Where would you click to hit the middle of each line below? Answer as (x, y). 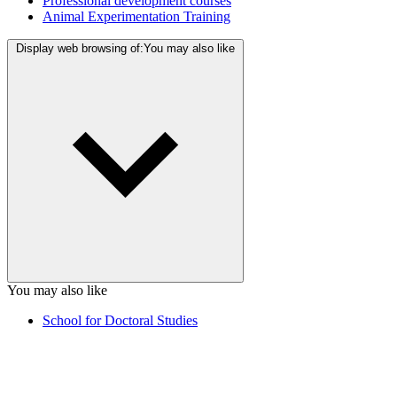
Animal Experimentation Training (136, 16)
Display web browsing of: (80, 48)
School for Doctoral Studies (120, 320)
